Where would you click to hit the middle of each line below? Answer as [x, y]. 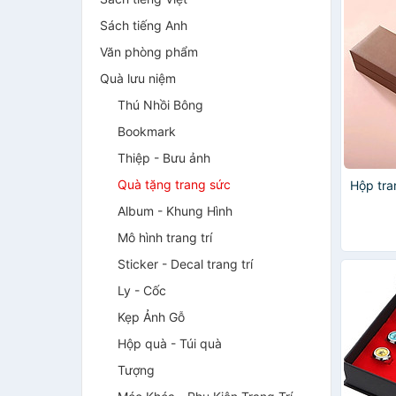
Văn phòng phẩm [149, 52]
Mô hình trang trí [165, 237]
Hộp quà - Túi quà [170, 343]
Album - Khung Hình [175, 211]
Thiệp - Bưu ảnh [164, 158]
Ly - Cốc [142, 290]
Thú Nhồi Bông [160, 105]
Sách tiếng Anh [144, 25]
